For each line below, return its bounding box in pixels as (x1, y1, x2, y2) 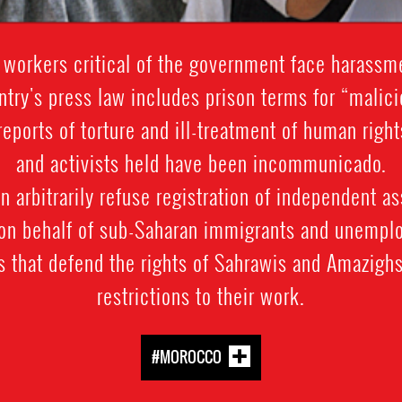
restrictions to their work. (97, 278, 305, 311)
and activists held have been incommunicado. (15, 145, 387, 179)
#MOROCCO (152, 345, 222, 368)
